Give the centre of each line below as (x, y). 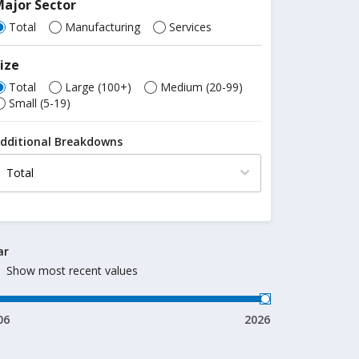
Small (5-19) (40, 103)
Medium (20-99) (202, 87)
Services (191, 27)
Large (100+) (99, 87)
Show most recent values (73, 270)
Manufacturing (103, 27)
